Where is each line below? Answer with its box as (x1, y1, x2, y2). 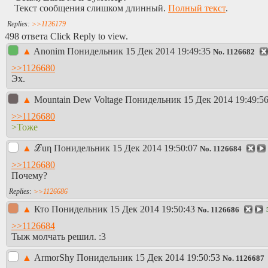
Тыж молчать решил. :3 (11, 231, 106, 242)
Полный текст (168, 3, 226, 14)
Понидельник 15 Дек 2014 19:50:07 (54, 143, 197, 154)
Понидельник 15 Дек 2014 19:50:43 (51, 204, 195, 215)
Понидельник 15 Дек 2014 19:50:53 (77, 252, 220, 263)
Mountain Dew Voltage (34, 95, 125, 105)
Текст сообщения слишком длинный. (14, 3, 168, 14)
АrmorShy (34, 252, 77, 263)
